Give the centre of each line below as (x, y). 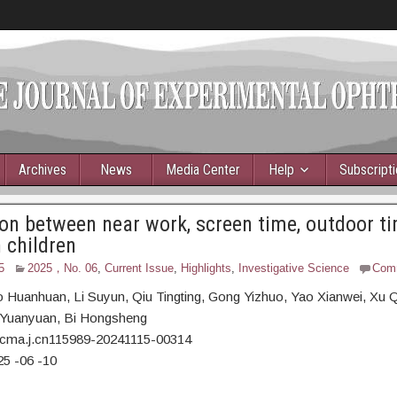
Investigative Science (293, 268)
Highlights (206, 268)
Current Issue (139, 268)
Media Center (203, 170)
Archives (43, 170)
